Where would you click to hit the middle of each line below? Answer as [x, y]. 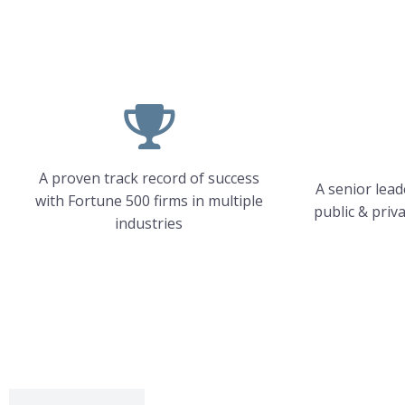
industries [149, 223]
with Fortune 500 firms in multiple [149, 200]
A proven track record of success [149, 178]
